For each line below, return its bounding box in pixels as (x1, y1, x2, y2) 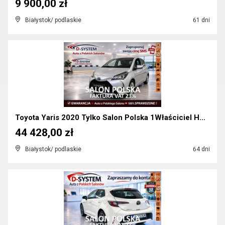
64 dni (191, 146, 210, 153)
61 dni (191, 17, 210, 24)
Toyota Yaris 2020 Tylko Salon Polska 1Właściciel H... (15, 113, 205, 122)
